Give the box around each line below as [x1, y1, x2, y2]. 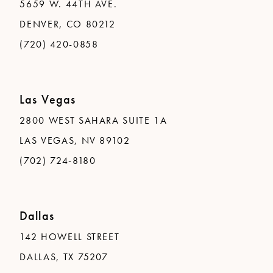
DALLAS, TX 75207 [19, 250, 108, 263]
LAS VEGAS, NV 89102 [19, 135, 130, 147]
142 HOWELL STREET [19, 230, 120, 243]
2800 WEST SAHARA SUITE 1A [19, 115, 168, 127]
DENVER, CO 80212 [19, 18, 116, 31]
